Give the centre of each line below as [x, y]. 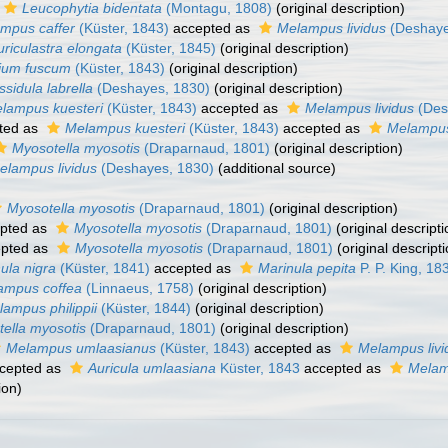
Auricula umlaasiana [152, 368]
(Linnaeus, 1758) [138, 288]
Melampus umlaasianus [81, 348]
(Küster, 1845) [169, 48]
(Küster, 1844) [144, 308]
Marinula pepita [307, 268]
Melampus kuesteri [125, 128]
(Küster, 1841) [103, 268]
